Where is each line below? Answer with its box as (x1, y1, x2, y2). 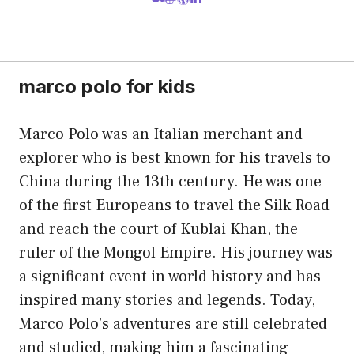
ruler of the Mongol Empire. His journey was (19, 242, 333, 263)
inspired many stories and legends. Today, (19, 289, 315, 311)
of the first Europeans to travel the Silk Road (19, 194, 330, 216)
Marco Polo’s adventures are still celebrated (19, 313, 327, 334)
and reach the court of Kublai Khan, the (19, 218, 298, 239)
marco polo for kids (19, 74, 195, 98)
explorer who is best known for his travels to (19, 147, 330, 168)
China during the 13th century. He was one (19, 171, 322, 192)
